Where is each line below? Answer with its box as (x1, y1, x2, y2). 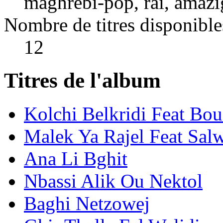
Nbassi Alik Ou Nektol (24, 170, 203, 192)
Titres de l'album (4, 68, 161, 92)
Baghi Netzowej (24, 192, 150, 214)
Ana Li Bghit (24, 147, 127, 169)
